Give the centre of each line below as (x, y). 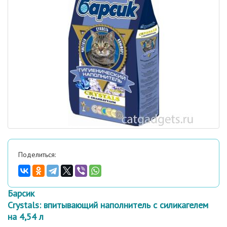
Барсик (21, 193)
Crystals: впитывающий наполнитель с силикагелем (108, 205)
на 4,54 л (26, 217)
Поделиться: (37, 155)
